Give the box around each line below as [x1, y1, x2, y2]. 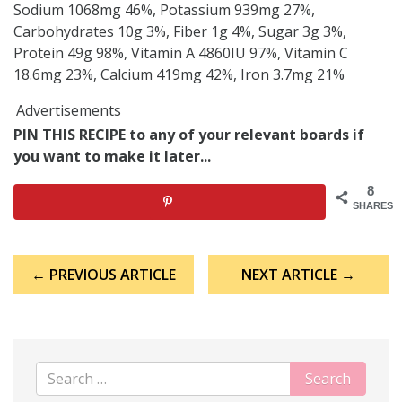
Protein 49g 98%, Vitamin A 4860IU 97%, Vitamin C [13, 42, 348, 63]
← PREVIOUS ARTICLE [31, 264, 176, 284]
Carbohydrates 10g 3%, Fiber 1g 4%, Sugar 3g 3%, [13, 21, 346, 41]
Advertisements [16, 100, 121, 120]
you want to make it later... [13, 145, 211, 166]
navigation [13, 267, 82, 285]
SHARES [353, 199, 393, 211]
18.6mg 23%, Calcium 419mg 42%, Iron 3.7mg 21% [13, 64, 345, 84]
